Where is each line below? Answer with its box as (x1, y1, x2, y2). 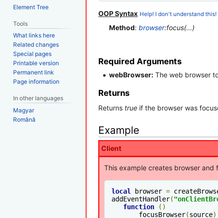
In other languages (13, 94, 64, 102)
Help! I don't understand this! (140, 11, 217, 18)
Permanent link (13, 69, 54, 76)
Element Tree (13, 3, 49, 11)
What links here (13, 32, 55, 39)
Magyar (13, 107, 35, 114)
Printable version (13, 59, 59, 67)
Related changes (13, 41, 59, 49)
